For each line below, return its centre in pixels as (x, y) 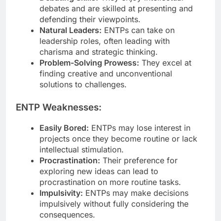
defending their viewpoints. (90, 19)
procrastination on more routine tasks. (110, 182)
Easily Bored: (64, 128)
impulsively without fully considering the (114, 203)
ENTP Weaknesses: (59, 108)
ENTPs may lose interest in (140, 128)
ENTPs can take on (138, 30)
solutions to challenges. (83, 85)
